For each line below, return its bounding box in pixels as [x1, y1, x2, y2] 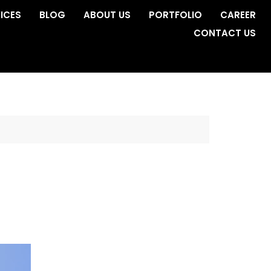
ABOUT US [83, 8, 131, 21]
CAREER [220, 8, 256, 21]
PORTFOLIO [149, 8, 202, 21]
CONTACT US [194, 27, 256, 39]
